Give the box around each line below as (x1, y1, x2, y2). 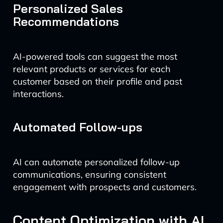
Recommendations (12, 14, 119, 29)
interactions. (12, 88, 64, 100)
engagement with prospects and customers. (12, 181, 197, 193)
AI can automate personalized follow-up (12, 156, 180, 168)
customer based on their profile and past (12, 76, 182, 87)
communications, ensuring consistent (12, 169, 166, 180)
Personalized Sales (12, 1, 123, 16)
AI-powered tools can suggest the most (12, 51, 177, 62)
